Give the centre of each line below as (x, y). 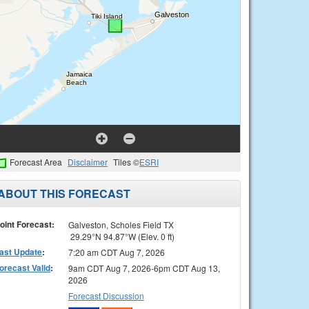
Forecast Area (36, 162)
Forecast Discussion (106, 295)
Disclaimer (88, 162)
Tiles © (126, 162)
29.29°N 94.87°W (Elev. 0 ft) (121, 236)
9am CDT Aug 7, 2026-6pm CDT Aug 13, (144, 268)
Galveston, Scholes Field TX (121, 224)
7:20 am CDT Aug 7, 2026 (116, 252)
